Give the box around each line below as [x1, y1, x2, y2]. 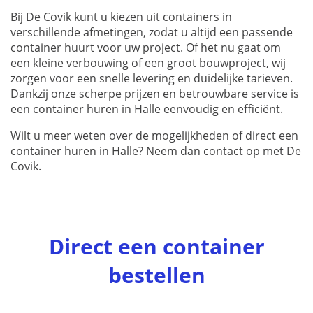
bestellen [108, 261, 205, 290]
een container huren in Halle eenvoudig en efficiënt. [10, 101, 283, 117]
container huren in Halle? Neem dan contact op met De [10, 143, 301, 159]
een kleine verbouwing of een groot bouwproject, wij [10, 55, 286, 71]
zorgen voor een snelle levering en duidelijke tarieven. [10, 71, 293, 87]
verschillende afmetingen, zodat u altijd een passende [10, 24, 293, 41]
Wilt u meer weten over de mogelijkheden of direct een [10, 128, 298, 144]
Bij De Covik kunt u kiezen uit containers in [10, 9, 232, 25]
